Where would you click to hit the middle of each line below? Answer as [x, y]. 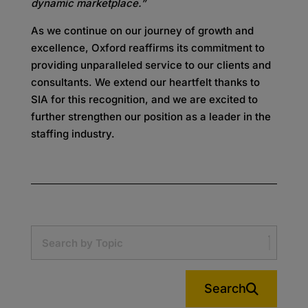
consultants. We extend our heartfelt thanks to [145, 82]
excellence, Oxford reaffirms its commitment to [147, 48]
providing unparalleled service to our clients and [151, 65]
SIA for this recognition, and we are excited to [144, 100]
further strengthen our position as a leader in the [151, 117]
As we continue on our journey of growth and [142, 31]
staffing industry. [73, 134]
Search [225, 289]
